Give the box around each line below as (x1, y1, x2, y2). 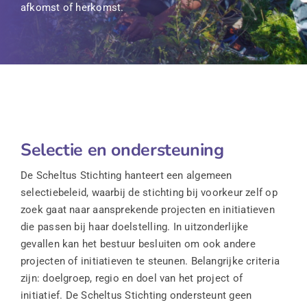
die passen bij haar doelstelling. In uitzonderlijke (20, 221, 249, 234)
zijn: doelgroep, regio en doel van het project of (20, 272, 243, 285)
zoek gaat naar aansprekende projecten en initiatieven (20, 204, 275, 217)
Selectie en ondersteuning (20, 138, 224, 162)
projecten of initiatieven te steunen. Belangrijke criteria (20, 255, 280, 268)
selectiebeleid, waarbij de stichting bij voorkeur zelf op (20, 186, 278, 199)
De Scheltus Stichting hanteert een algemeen (20, 169, 232, 182)
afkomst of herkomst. (20, 1, 124, 14)
